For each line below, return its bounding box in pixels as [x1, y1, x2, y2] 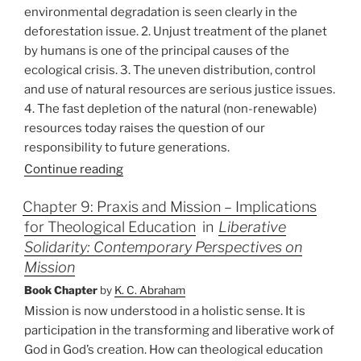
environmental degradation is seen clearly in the [24, 5, 297, 20]
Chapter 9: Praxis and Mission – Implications [23, 198, 317, 216]
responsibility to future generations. [24, 140, 230, 156]
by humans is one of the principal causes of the [24, 44, 289, 59]
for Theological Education [24, 218, 196, 236]
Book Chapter [24, 284, 98, 297]
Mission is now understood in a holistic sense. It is [24, 304, 305, 319]
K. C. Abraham [114, 284, 185, 297]
